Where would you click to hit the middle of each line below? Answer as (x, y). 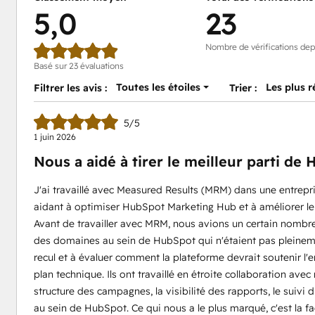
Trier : (243, 88)
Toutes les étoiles (158, 87)
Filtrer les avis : (70, 88)
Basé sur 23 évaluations (78, 66)
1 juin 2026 (54, 137)
